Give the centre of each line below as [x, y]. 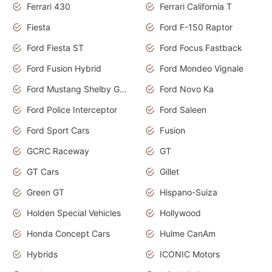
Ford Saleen [183, 110]
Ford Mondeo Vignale [202, 69]
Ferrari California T [196, 7]
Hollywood [180, 213]
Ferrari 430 [49, 7]
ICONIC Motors [190, 254]
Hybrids [42, 254]
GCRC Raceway [58, 151]
